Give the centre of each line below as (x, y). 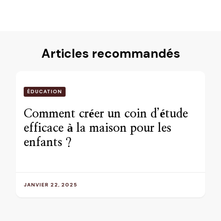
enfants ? (48, 142)
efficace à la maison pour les (97, 128)
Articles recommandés (110, 53)
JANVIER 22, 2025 (51, 184)
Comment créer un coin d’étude (106, 114)
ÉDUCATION (45, 91)
